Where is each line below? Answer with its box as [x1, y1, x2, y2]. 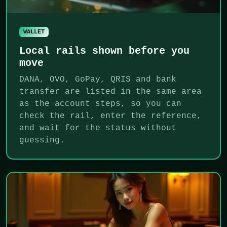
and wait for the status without [19, 124, 176, 133]
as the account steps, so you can [19, 99, 181, 109]
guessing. [19, 136, 65, 145]
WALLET [23, 28, 45, 35]
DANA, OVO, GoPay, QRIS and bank [19, 75, 176, 85]
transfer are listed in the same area [19, 87, 202, 97]
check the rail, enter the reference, [19, 111, 202, 121]
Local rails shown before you [19, 45, 190, 57]
